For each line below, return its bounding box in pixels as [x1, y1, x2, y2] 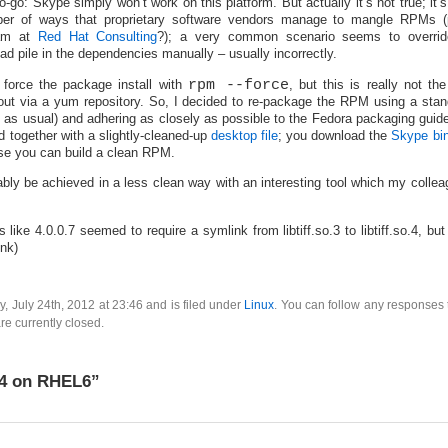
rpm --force [187, 76, 289, 93]
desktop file [210, 127, 279, 143]
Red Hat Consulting [37, 29, 158, 45]
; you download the [278, 127, 392, 143]
